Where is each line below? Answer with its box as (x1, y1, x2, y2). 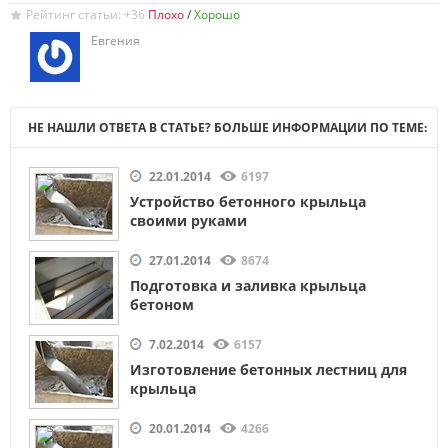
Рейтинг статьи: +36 (26, 5, 145, 23)
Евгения (91, 31, 140, 49)
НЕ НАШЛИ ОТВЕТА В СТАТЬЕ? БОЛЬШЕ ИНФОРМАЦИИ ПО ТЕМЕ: (28, 118, 427, 136)
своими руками (130, 210, 247, 230)
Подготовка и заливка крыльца (130, 275, 366, 295)
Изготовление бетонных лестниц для (130, 359, 407, 379)
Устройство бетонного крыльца (130, 191, 366, 211)
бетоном (130, 294, 194, 314)
